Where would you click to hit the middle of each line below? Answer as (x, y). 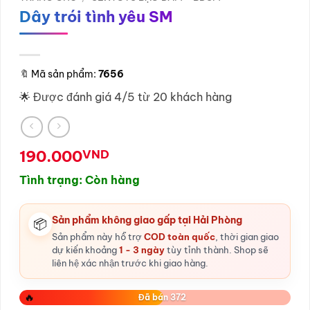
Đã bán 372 (162, 298)
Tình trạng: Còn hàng (80, 180)
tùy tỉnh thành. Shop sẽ (217, 250)
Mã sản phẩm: (64, 74)
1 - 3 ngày (142, 250)
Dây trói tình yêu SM (96, 17)
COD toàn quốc (180, 237)
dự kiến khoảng (85, 250)
